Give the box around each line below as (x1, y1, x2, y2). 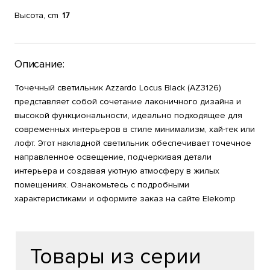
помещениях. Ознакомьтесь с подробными (14, 180, 189, 190)
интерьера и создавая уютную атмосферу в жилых (14, 166, 219, 176)
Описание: (14, 57, 64, 71)
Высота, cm (14, 10, 58, 20)
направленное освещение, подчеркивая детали (14, 152, 212, 162)
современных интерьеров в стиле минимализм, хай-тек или (14, 124, 255, 134)
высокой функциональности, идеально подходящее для (14, 110, 242, 121)
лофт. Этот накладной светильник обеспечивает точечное (14, 138, 251, 148)
